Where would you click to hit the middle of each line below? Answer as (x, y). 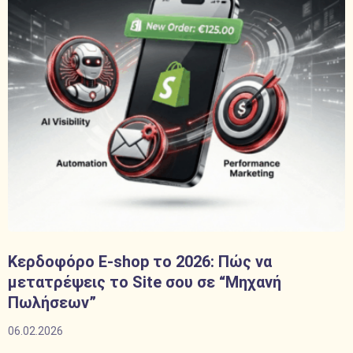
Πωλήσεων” (52, 303)
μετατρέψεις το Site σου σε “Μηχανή (145, 282)
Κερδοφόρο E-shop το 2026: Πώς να (140, 262)
